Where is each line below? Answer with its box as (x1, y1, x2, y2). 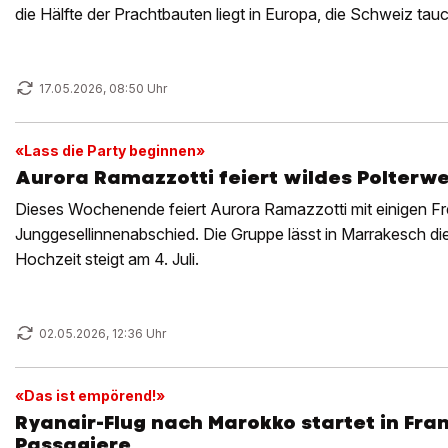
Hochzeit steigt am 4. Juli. (15, 249, 199, 269)
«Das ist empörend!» (15, 387, 165, 404)
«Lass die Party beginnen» (15, 142, 205, 159)
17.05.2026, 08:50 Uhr (39, 81, 167, 96)
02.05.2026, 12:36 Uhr (39, 326, 166, 341)
